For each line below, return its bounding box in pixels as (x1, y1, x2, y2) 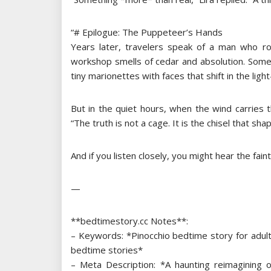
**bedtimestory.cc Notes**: (71, 214, 188, 227)
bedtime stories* (71, 243, 143, 256)
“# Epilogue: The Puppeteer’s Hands (71, 25, 223, 38)
